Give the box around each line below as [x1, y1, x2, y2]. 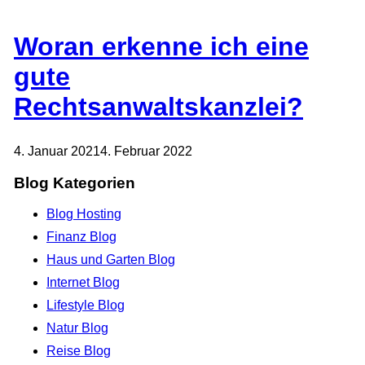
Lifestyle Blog [46, 298, 125, 313]
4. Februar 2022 [100, 143, 192, 158]
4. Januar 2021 [14, 143, 100, 158]
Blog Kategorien [14, 174, 135, 191]
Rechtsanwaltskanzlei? [14, 92, 303, 122]
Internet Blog [46, 275, 120, 290]
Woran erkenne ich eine [14, 32, 309, 62]
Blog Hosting [46, 207, 121, 222]
